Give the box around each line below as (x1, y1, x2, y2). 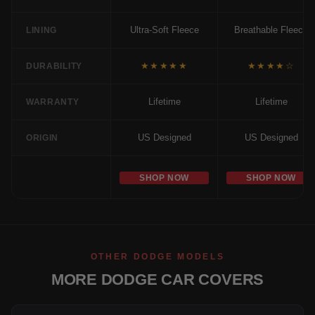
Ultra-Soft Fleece (129, 24, 199, 35)
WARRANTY (26, 97, 79, 106)
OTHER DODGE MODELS (90, 251, 225, 262)
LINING (26, 25, 58, 34)
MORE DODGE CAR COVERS (51, 270, 264, 288)
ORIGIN (26, 133, 59, 142)
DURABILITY (26, 61, 82, 70)
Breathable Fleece (234, 24, 308, 35)
